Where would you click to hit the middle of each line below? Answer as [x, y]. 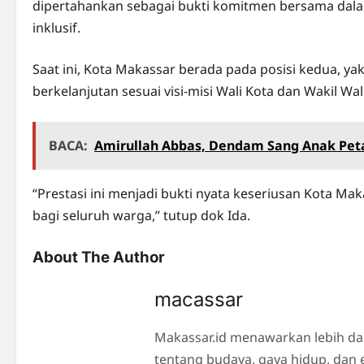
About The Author [99, 257]
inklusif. [56, 28]
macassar [199, 299]
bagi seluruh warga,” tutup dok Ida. [141, 215]
